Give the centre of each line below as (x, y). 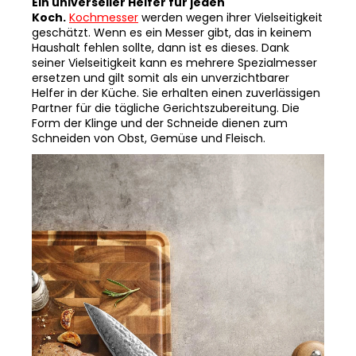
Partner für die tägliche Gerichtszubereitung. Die (166, 89)
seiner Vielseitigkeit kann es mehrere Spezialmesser (174, 44)
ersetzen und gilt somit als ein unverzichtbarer (161, 59)
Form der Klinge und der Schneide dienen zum (160, 104)
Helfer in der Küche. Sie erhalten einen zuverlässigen (176, 74)
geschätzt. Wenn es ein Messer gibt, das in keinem (172, 14)
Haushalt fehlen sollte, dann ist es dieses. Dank (161, 29)
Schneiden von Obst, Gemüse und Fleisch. (149, 120)
